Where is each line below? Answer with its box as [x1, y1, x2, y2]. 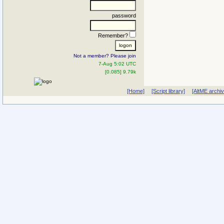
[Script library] [151, 88, 185, 94]
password [112, 12, 136, 18]
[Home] [126, 88, 144, 94]
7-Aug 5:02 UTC [98, 60, 136, 66]
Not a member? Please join [73, 52, 136, 58]
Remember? [98, 32, 129, 38]
